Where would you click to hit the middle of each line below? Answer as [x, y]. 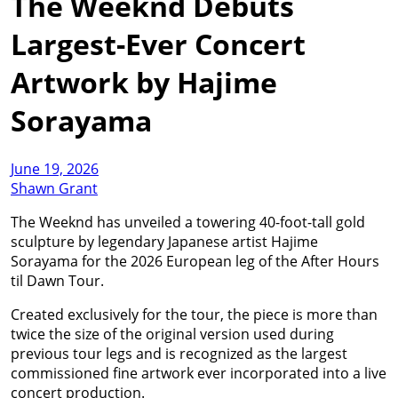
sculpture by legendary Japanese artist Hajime [164, 241]
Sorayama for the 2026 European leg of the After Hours [195, 261]
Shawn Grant [54, 188]
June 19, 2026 [55, 168]
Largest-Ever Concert [158, 44]
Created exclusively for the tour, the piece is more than [194, 314]
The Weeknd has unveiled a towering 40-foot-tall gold [188, 222]
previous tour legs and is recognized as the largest [179, 353]
